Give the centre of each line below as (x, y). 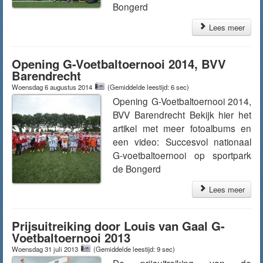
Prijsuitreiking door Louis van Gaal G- (118, 226)
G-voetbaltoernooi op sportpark (182, 155)
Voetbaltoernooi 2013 (71, 237)
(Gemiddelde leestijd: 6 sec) (148, 87)
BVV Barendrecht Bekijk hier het (182, 114)
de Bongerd (137, 168)
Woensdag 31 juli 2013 (46, 249)
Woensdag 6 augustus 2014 (53, 87)
